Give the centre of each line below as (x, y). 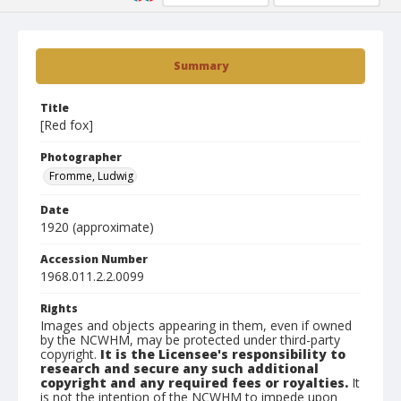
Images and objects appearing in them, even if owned (196, 325)
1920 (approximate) (97, 227)
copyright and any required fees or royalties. (194, 383)
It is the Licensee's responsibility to (223, 354)
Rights (59, 308)
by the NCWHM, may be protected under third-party (190, 340)
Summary (200, 66)
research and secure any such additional (179, 368)
